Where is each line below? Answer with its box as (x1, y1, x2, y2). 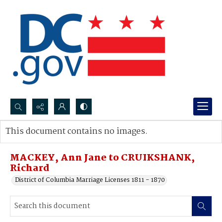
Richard (10, 161, 50, 176)
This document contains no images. (5, 125, 148, 138)
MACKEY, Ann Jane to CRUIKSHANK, (10, 151, 195, 166)
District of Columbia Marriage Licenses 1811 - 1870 (15, 175, 165, 185)
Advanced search (15, 136, 66, 147)
